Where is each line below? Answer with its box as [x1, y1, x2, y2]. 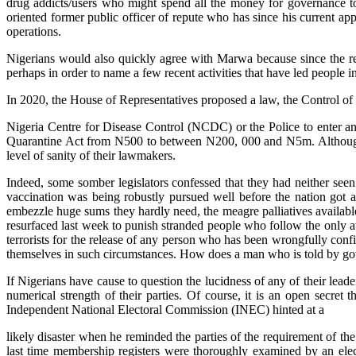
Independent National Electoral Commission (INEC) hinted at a [6, 302, 324, 316]
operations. [6, 24, 61, 38]
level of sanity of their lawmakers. [6, 148, 176, 162]
